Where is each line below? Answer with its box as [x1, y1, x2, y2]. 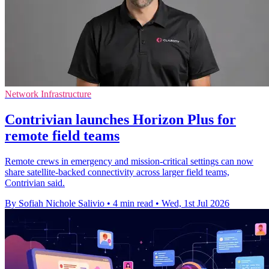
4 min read [113, 198, 153, 208]
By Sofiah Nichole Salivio [5, 198, 104, 208]
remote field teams [5, 127, 119, 144]
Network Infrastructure [5, 89, 91, 100]
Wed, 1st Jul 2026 [162, 198, 229, 208]
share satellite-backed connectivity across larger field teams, [5, 166, 229, 177]
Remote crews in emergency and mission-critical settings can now [5, 156, 253, 166]
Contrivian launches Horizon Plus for [5, 111, 236, 127]
